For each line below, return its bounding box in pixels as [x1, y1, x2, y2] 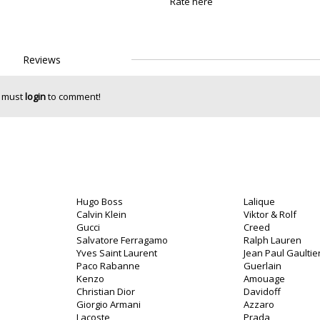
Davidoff [244, 285, 281, 298]
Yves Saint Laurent [76, 246, 157, 259]
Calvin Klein [76, 208, 126, 221]
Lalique [244, 195, 275, 208]
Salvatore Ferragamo [76, 234, 168, 246]
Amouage [244, 272, 285, 285]
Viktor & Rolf [244, 208, 296, 221]
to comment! [46, 90, 101, 103]
